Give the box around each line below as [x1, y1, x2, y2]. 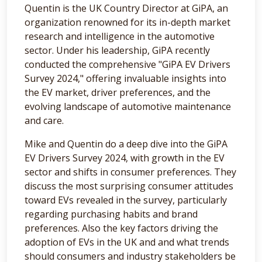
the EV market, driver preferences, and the [25, 85, 211, 99]
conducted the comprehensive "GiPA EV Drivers [25, 57, 230, 71]
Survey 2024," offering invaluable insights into [25, 71, 226, 85]
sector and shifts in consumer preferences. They [25, 165, 236, 178]
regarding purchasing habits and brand [25, 207, 198, 220]
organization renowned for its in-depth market [25, 15, 230, 29]
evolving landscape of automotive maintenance [25, 99, 231, 113]
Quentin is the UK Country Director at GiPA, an [25, 1, 228, 15]
